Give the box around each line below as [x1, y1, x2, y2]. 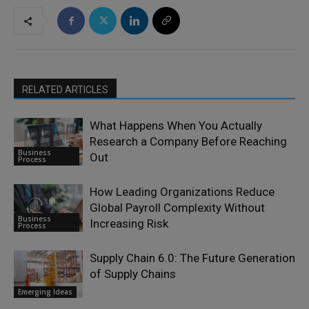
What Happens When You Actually [90, 119, 262, 133]
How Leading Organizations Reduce [90, 185, 275, 199]
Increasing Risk [90, 217, 168, 231]
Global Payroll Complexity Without [90, 201, 265, 215]
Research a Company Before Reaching [90, 134, 287, 149]
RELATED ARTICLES [22, 84, 108, 96]
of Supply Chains [90, 267, 176, 281]
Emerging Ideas [18, 286, 72, 297]
